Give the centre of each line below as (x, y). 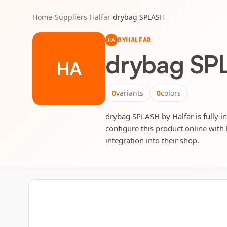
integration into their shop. (152, 140)
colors (171, 93)
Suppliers (71, 17)
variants (130, 93)
